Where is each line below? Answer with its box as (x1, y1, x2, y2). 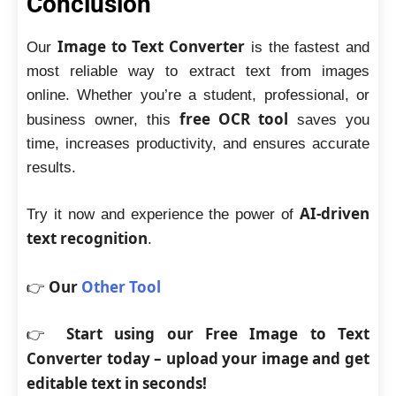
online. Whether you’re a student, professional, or (27, 86, 369, 103)
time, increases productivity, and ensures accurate (27, 134, 369, 152)
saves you (288, 110, 369, 128)
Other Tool (81, 276, 161, 297)
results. (27, 158, 76, 176)
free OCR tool (179, 108, 288, 129)
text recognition (27, 228, 148, 248)
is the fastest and (245, 38, 369, 56)
